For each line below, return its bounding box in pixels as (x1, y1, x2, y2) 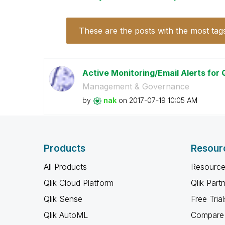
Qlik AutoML (44, 210, 88, 220)
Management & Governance (82, 81, 189, 91)
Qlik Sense (44, 194, 82, 204)
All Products (44, 162, 87, 172)
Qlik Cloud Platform (44, 178, 114, 188)
